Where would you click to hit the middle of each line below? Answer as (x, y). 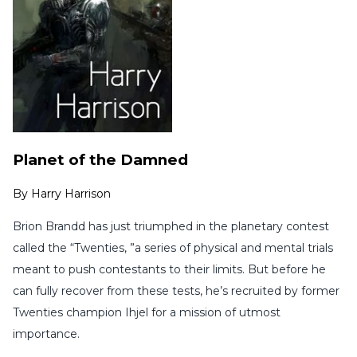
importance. (46, 334)
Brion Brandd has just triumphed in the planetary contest (171, 227)
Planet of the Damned (100, 159)
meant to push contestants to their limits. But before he (169, 270)
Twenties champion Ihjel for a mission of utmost (147, 313)
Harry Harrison (71, 194)
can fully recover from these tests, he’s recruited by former (176, 291)
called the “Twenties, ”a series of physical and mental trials (173, 248)
